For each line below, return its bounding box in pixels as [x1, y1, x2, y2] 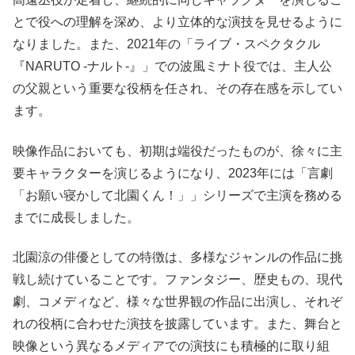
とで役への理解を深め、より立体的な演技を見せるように [13, 15, 342, 29]
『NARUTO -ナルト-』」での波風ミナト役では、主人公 [13, 59, 332, 74]
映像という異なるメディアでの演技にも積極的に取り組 [13, 339, 330, 353]
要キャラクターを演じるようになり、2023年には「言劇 [13, 166, 333, 180]
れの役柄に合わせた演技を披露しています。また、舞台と [13, 317, 342, 331]
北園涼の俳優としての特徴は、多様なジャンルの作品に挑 [13, 250, 342, 265]
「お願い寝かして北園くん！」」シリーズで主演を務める [13, 188, 342, 202]
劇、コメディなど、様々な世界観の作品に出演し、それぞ [13, 295, 342, 309]
